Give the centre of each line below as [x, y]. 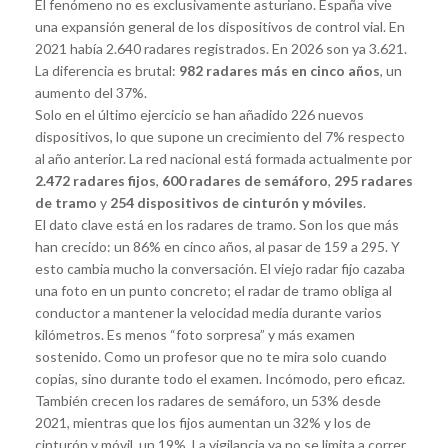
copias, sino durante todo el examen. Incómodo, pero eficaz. [220, 378]
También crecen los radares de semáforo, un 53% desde [208, 400]
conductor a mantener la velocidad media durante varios [208, 312]
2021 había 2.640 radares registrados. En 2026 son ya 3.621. [221, 48]
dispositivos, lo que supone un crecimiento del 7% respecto [220, 136]
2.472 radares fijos [95, 180]
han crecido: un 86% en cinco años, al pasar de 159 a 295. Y [217, 246]
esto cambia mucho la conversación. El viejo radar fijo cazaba [220, 268]
